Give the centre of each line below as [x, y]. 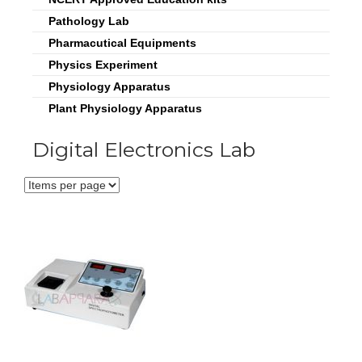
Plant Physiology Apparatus [125, 108]
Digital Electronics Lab [144, 149]
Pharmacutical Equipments [122, 43]
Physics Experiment [103, 65]
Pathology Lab [89, 21]
